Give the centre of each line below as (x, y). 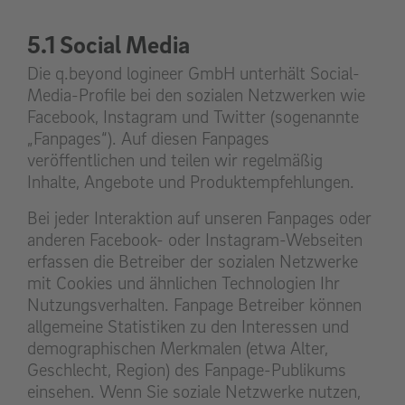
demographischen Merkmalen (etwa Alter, (178, 348)
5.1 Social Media (108, 44)
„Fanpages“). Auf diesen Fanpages (148, 139)
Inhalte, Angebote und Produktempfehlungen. (191, 182)
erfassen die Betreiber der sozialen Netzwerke (193, 262)
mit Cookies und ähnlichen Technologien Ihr (184, 283)
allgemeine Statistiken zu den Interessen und (188, 327)
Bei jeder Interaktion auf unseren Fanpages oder (199, 218)
